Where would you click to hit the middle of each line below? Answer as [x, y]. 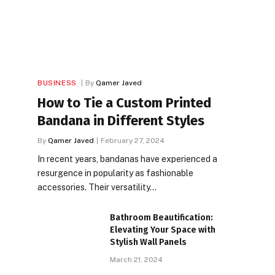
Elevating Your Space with [163, 230]
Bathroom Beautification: [161, 217]
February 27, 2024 [133, 140]
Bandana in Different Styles [121, 120]
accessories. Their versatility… [97, 187]
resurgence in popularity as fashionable [115, 173]
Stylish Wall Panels [148, 242]
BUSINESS [57, 83]
